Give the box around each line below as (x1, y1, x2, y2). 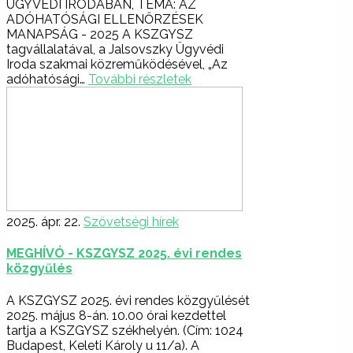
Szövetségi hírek (84, 214, 179, 230)
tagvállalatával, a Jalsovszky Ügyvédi (6, 42, 224, 58)
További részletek (88, 72, 191, 87)
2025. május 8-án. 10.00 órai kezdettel (6, 307, 226, 323)
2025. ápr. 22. (6, 214, 80, 230)
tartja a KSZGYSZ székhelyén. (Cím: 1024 (6, 322, 243, 338)
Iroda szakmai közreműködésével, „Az (6, 57, 228, 72)
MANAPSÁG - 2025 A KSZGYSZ (6, 27, 193, 43)
